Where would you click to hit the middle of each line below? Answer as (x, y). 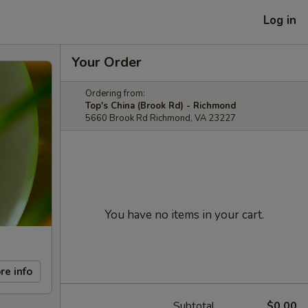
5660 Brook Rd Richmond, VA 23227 (161, 118)
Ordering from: (115, 93)
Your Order (107, 62)
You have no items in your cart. (184, 215)
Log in (280, 20)
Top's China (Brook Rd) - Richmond (161, 106)
